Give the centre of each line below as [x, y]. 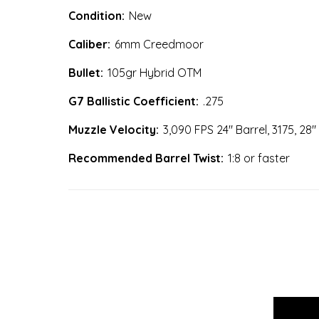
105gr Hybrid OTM [155, 72]
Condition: [96, 15]
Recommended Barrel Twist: [146, 158]
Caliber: [89, 44]
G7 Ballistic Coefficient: [134, 101]
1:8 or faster [259, 158]
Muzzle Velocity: [114, 129]
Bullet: [86, 72]
